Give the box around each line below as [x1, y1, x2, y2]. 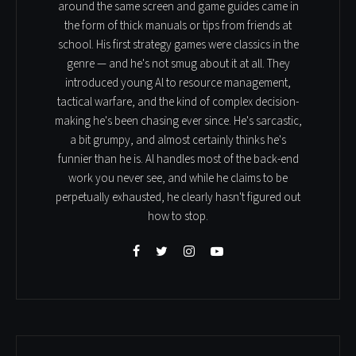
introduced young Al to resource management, [65, 74, 291, 91]
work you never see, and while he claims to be [68, 169, 288, 187]
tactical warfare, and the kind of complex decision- [57, 93, 299, 110]
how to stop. [148, 207, 208, 225]
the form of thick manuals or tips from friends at [64, 17, 292, 34]
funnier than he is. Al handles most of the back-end [57, 150, 299, 168]
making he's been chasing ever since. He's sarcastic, [54, 112, 302, 130]
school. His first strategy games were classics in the [57, 36, 299, 53]
